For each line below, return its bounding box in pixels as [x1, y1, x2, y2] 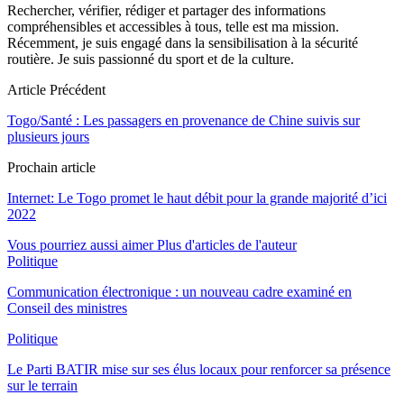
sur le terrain [7, 377, 78, 393]
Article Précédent [7, 81, 106, 97]
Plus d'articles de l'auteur [157, 236, 297, 252]
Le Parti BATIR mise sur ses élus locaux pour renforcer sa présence [7, 361, 390, 377]
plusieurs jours [7, 128, 89, 144]
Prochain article [7, 159, 96, 175]
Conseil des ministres [7, 299, 127, 316]
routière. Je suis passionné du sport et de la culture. [7, 50, 294, 67]
